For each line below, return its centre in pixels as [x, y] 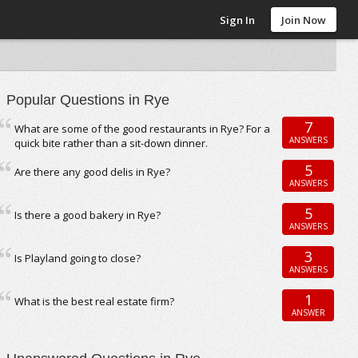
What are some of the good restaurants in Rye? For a [143, 129]
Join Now [304, 20]
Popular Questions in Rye [88, 100]
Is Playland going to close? [78, 258]
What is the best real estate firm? [95, 301]
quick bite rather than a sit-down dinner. [111, 143]
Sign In [238, 20]
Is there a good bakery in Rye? [88, 215]
